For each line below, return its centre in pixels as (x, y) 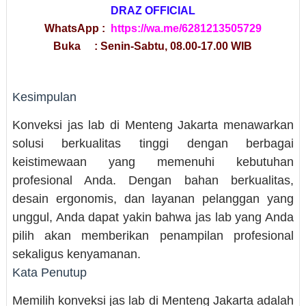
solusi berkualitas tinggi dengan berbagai (153, 143)
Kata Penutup (49, 272)
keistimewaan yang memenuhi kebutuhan (153, 162)
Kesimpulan (44, 97)
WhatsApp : (77, 28)
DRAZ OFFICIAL (153, 10)
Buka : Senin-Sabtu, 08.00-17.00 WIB (153, 46)
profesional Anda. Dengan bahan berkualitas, (153, 180)
